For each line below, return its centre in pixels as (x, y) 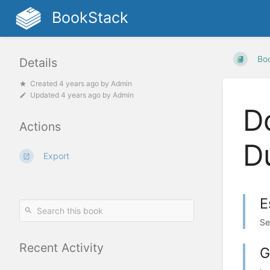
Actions (40, 127)
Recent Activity (61, 248)
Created (45, 84)
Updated (46, 95)
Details (38, 63)
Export (57, 156)
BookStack (90, 17)
